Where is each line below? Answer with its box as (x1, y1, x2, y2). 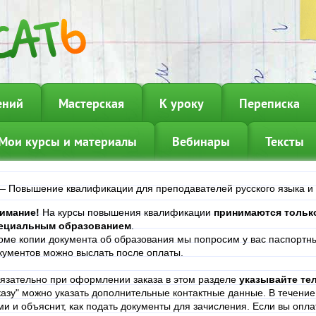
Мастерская (58, 95, 124, 111)
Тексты (265, 133, 304, 150)
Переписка (238, 95, 300, 111)
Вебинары (171, 133, 230, 150)
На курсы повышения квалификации (42, 207, 214, 218)
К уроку (159, 95, 204, 111)
